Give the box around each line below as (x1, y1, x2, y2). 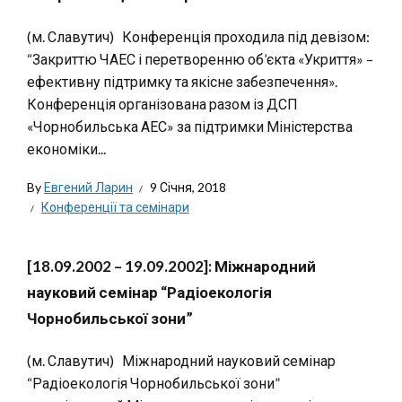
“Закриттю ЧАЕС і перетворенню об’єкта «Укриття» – (27, 50, 373, 67)
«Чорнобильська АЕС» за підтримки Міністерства (27, 118, 353, 135)
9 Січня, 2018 (150, 179, 226, 195)
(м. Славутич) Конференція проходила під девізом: (27, 28, 370, 45)
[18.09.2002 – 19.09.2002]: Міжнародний (27, 257, 316, 275)
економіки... (27, 140, 106, 157)
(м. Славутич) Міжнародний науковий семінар (27, 352, 336, 369)
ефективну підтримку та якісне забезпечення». (27, 73, 337, 90)
